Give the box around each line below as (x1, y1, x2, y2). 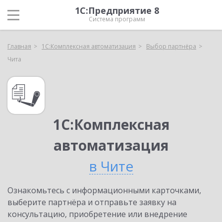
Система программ (89, 15, 145, 23)
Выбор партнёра (146, 42, 196, 51)
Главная (7, 42, 31, 51)
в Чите (89, 157, 133, 175)
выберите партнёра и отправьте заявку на (7, 197, 176, 208)
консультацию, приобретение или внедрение (7, 209, 187, 220)
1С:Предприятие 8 (75, 4, 159, 16)
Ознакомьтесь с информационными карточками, (7, 185, 201, 196)
